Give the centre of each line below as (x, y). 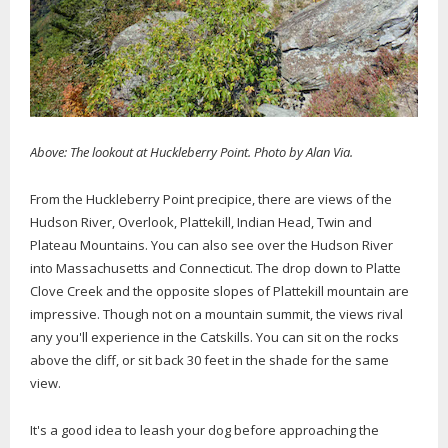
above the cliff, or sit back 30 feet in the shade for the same (209, 360)
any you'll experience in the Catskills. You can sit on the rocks (214, 337)
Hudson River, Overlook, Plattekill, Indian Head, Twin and (201, 222)
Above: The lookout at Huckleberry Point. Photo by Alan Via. (193, 152)
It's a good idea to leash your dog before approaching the (204, 430)
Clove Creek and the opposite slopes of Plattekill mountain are (219, 291)
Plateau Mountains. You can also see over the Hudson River (211, 245)
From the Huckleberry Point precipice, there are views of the (211, 199)
